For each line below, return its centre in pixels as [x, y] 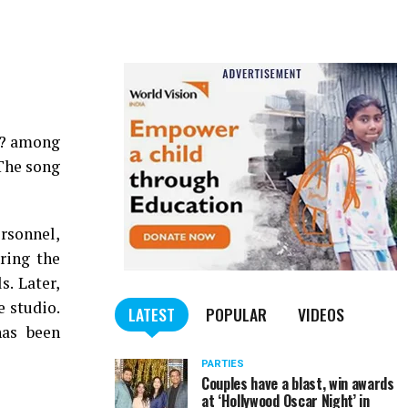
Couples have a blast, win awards [298, 383]
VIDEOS [321, 314]
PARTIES [223, 364]
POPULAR [236, 314]
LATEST [152, 314]
